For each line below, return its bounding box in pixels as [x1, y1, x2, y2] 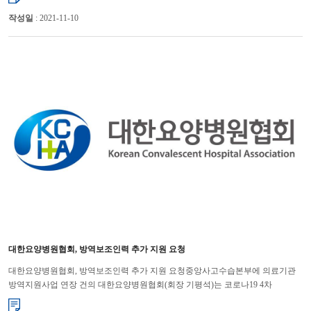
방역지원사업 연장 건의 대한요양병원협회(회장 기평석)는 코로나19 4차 [8, 280, 272, 290]
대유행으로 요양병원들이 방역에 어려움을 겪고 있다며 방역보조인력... [8, 294, 269, 304]
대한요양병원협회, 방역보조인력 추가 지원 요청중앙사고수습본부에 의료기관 [8, 266, 296, 276]
